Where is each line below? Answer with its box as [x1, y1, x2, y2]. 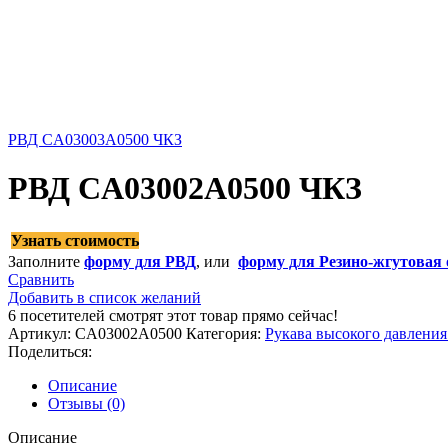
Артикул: [8, 324, 75, 342]
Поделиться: [8, 342, 92, 360]
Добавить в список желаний [8, 288, 201, 306]
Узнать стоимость [11, 231, 139, 249]
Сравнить [8, 270, 74, 288]
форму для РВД [84, 252, 196, 270]
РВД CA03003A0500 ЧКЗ [8, 131, 182, 148]
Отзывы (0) [48, 394, 125, 412]
